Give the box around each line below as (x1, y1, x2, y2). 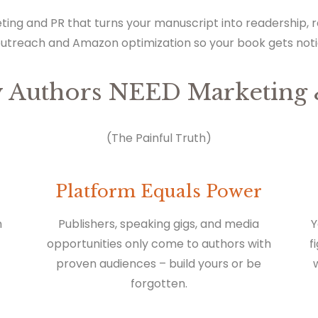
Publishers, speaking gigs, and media (58, 216, 260, 233)
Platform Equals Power (55, 181, 263, 202)
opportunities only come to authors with (46, 236, 271, 253)
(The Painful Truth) (106, 130, 212, 147)
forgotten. (130, 275, 187, 292)
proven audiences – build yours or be (56, 256, 262, 273)
